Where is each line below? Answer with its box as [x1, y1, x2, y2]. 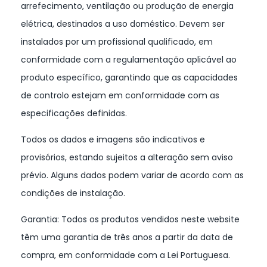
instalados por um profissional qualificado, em [21, 36, 213, 48]
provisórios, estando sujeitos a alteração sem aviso [21, 151, 233, 164]
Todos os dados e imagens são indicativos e [21, 133, 205, 146]
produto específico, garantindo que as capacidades [21, 72, 238, 84]
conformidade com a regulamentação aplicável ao [21, 54, 237, 66]
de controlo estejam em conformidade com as [21, 89, 219, 102]
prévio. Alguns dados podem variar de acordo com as [21, 169, 244, 182]
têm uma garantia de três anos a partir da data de [21, 231, 233, 244]
